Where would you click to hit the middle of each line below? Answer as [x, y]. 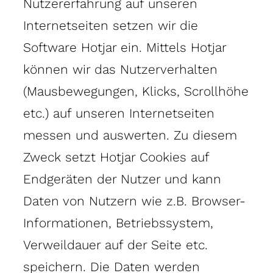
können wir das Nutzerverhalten [120, 69]
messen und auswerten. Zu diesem [130, 135]
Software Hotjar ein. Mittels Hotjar [125, 47]
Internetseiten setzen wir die [111, 25]
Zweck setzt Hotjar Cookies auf [116, 157]
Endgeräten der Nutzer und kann [122, 179]
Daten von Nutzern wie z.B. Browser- [134, 200]
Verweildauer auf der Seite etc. [115, 244]
